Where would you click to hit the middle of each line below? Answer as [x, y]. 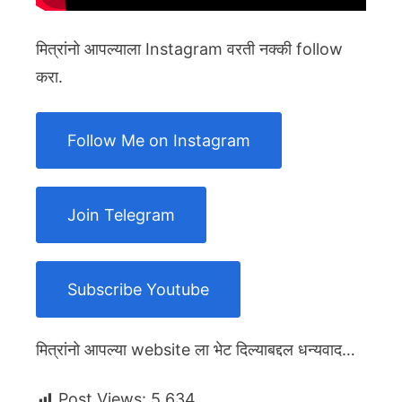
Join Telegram [121, 215]
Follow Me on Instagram [159, 141]
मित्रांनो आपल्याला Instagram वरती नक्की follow [189, 49]
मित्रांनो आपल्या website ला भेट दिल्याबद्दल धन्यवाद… [196, 350]
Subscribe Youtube [138, 290]
